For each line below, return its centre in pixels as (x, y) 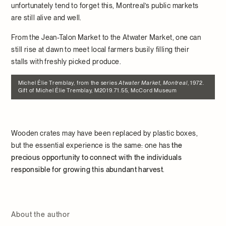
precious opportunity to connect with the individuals (97, 158)
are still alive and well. (46, 17)
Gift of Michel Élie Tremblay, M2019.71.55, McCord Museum (97, 91)
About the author (41, 215)
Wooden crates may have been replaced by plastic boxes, (105, 133)
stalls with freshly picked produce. (66, 61)
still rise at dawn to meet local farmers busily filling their (100, 49)
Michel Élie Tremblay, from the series (68, 83)
